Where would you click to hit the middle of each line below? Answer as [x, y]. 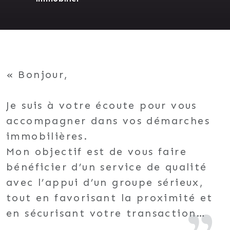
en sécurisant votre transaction [101, 213]
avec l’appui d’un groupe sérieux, [105, 182]
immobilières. [47, 136]
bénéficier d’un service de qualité [107, 167]
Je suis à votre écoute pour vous [102, 105]
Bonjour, [43, 74]
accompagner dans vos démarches [108, 120]
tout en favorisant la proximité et [110, 197]
